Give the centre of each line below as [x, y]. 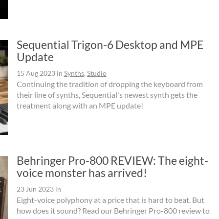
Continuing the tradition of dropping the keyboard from [109, 84]
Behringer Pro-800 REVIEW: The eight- [112, 161]
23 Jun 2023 [35, 189]
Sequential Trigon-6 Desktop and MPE [110, 44]
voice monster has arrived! [82, 173]
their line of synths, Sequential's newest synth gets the [107, 94]
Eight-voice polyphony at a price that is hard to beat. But [110, 200]
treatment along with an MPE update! [80, 105]
